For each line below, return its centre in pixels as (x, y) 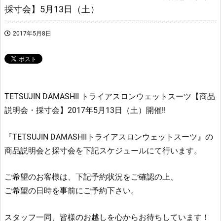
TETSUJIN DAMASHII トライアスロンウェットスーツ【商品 (110, 97)
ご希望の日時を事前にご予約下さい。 (72, 191)
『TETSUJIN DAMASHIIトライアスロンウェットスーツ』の (109, 137)
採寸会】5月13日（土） (52, 9)
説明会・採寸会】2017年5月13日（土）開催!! (85, 110)
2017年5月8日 (32, 34)
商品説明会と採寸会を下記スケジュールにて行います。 (103, 150)
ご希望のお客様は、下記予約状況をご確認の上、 (91, 177)
